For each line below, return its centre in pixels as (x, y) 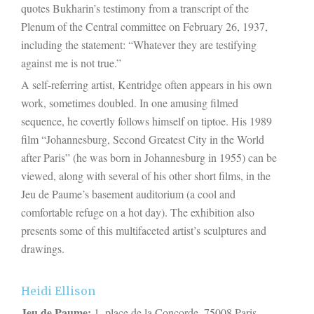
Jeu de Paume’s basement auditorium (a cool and (128, 193)
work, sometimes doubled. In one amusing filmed (130, 102)
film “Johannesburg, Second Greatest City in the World (143, 139)
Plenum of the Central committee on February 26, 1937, (144, 26)
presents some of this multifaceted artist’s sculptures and (144, 230)
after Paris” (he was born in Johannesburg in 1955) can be (149, 157)
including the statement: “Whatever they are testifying (139, 44)
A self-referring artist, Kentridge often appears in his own (146, 84)
